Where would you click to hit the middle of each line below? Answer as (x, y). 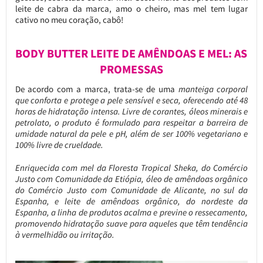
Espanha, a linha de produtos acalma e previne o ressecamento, (131, 212)
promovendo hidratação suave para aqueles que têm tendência (131, 223)
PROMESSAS (131, 69)
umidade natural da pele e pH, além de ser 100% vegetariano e (131, 133)
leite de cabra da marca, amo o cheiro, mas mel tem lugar (131, 8)
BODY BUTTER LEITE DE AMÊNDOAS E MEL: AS (131, 53)
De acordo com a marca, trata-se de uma (97, 89)
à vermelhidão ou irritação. (65, 234)
